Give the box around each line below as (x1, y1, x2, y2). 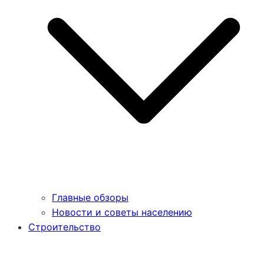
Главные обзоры (52, 192, 128, 204)
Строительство (28, 221, 101, 233)
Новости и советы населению (52, 206, 192, 219)
